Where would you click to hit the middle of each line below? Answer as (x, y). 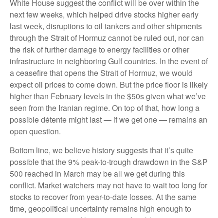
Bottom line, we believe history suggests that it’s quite (101, 150)
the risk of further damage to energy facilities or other (100, 49)
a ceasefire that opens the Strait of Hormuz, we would (101, 73)
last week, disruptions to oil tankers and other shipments (106, 26)
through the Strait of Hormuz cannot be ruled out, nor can (107, 38)
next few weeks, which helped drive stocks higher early (104, 14)
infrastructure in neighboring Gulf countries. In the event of (109, 61)
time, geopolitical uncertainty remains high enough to (100, 209)
